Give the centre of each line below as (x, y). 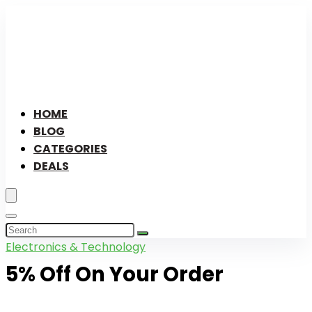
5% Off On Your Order (115, 274)
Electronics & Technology (76, 247)
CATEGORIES (70, 149)
